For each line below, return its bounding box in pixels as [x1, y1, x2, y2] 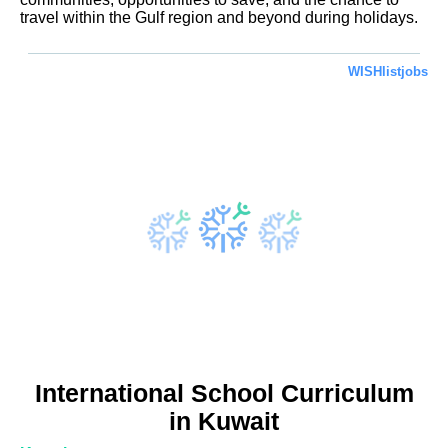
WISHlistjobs [348, 63, 428, 79]
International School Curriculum [34, 380, 414, 408]
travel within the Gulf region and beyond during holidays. [20, 9, 418, 27]
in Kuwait [169, 408, 279, 436]
